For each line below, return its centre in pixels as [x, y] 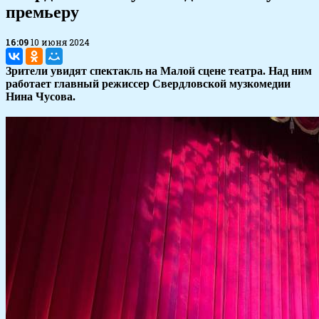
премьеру [42, 12]
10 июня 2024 [60, 42]
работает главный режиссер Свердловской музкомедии [148, 84]
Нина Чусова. [41, 97]
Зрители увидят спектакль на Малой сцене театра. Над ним [159, 71]
